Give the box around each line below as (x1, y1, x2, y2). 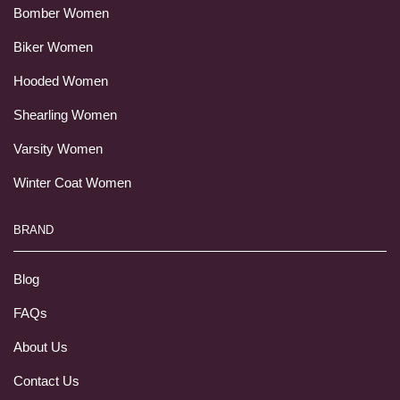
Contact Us (13, 373, 79, 388)
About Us (13, 339, 68, 354)
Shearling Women (13, 108, 117, 122)
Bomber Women (13, 6, 109, 21)
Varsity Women (13, 142, 103, 156)
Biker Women (13, 40, 93, 54)
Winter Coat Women (13, 176, 131, 190)
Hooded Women (13, 74, 108, 88)
